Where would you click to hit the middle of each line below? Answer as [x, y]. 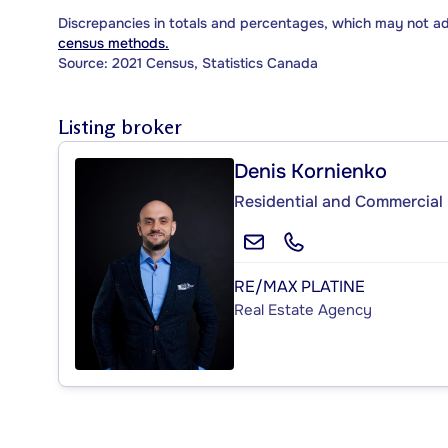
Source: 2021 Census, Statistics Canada [188, 62]
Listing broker [120, 126]
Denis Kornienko [310, 171]
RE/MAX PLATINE [299, 286]
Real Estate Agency [303, 309]
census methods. [113, 42]
